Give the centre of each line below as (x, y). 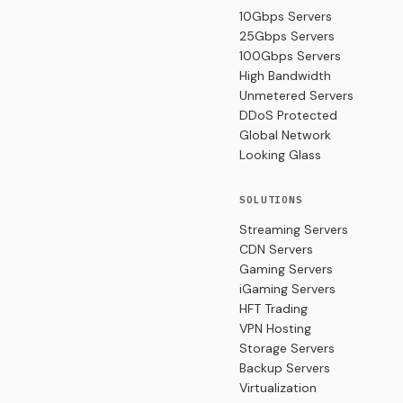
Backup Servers (285, 368)
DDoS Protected (288, 115)
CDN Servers (276, 249)
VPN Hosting (275, 328)
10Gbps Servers (286, 16)
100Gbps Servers (290, 56)
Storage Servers (287, 348)
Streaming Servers (294, 229)
